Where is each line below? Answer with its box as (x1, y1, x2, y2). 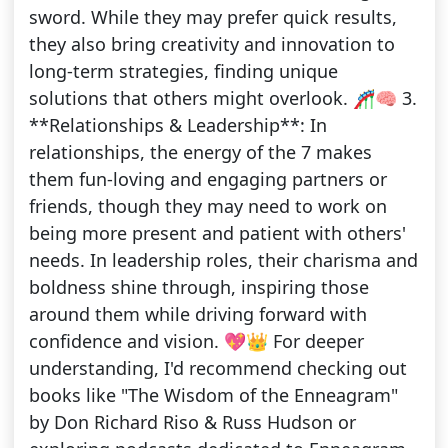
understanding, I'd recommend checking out (28, 356, 407, 381)
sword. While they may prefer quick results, (28, 5, 397, 30)
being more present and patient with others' (28, 221, 406, 246)
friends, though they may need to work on (28, 194, 387, 219)
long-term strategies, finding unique (28, 59, 338, 84)
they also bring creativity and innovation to (28, 32, 395, 57)
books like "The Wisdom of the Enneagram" (28, 383, 398, 408)
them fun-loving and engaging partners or (28, 167, 387, 192)
